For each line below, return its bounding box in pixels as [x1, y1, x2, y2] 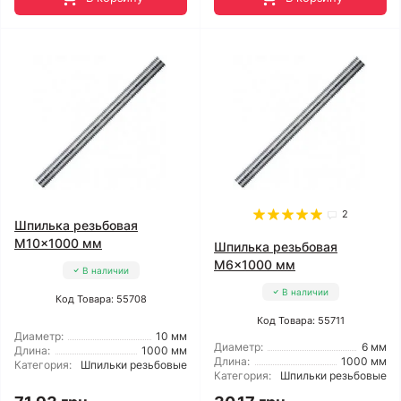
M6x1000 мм [214, 257, 295, 272]
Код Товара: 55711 [256, 314, 345, 327]
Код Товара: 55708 [55, 293, 147, 305]
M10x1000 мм [14, 235, 102, 251]
